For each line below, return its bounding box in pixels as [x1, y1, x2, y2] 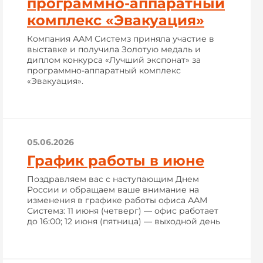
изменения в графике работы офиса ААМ [27, 195, 207, 205]
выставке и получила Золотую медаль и [27, 44, 201, 55]
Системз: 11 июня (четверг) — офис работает [27, 205, 218, 216]
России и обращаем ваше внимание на [27, 184, 199, 195]
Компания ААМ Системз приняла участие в [27, 33, 214, 44]
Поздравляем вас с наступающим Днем [27, 174, 199, 184]
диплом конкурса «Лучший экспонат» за [27, 55, 201, 65]
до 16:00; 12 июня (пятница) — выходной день [27, 216, 220, 227]
